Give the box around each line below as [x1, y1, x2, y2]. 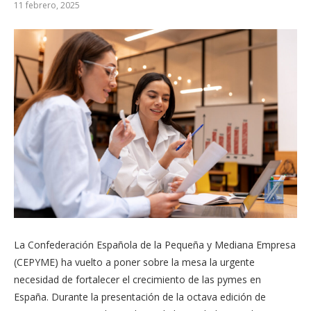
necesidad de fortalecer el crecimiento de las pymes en [14, 272, 261, 286]
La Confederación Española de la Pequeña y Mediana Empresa [14, 237, 296, 251]
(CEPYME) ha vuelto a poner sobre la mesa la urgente [14, 255, 255, 269]
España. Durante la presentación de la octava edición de [14, 289, 266, 303]
